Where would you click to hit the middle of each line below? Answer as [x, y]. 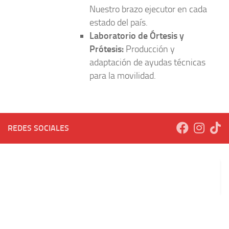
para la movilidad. [123, 76]
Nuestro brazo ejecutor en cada [148, 9]
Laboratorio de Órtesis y [137, 36]
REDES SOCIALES [38, 128]
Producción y [149, 49]
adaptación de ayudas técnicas [147, 63]
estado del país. [119, 23]
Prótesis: [107, 49]
